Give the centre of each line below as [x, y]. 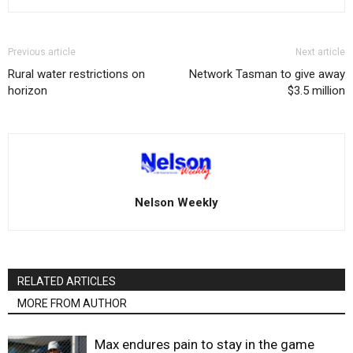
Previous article [42, 52]
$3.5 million [316, 91]
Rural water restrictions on [76, 74]
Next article [320, 52]
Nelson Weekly [176, 202]
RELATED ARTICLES [67, 281]
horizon [28, 91]
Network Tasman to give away [267, 74]
